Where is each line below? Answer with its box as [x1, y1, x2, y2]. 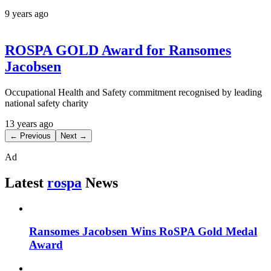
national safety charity [5, 97, 88, 108]
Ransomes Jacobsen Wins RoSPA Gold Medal [29, 225, 257, 238]
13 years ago [5, 118, 53, 129]
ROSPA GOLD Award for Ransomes [5, 42, 231, 58]
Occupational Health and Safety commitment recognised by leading [5, 87, 262, 97]
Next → [60, 131, 87, 140]
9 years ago [5, 8, 48, 19]
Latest [5, 174, 44, 191]
